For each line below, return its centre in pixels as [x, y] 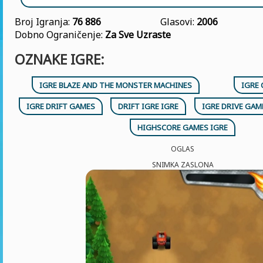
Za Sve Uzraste [138, 35]
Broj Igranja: [43, 22]
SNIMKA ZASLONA [183, 165]
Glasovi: [178, 22]
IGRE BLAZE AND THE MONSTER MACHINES [116, 85]
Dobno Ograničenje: [60, 35]
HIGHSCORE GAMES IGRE [183, 127]
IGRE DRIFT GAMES [60, 106]
